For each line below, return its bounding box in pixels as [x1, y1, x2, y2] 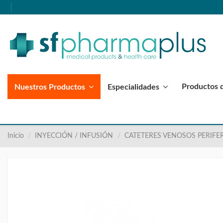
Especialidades [108, 83, 161, 91]
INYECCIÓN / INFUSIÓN [35, 132, 113, 139]
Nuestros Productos [14, 83, 87, 91]
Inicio [7, 132, 24, 139]
